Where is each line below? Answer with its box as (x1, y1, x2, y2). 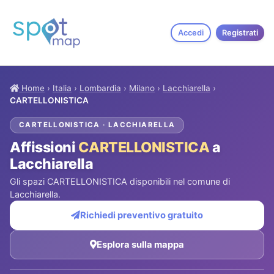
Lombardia (80, 83, 121, 94)
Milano (129, 83, 155, 94)
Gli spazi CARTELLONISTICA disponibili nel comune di (10, 176, 230, 187)
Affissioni (10, 139, 78, 157)
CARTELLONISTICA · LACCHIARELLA (19, 120, 176, 130)
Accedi (178, 28, 204, 38)
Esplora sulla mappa (97, 239, 184, 251)
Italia (53, 83, 72, 94)
